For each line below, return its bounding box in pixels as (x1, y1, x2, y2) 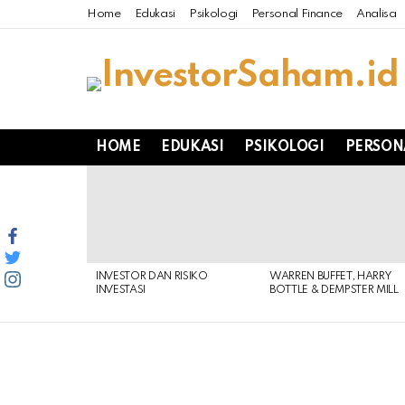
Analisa (356, 8, 397, 20)
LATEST (87, 174, 133, 185)
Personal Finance (250, 8, 344, 20)
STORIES (87, 187, 140, 199)
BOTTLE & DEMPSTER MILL (269, 285, 399, 297)
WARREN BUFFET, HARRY (269, 271, 392, 283)
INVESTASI (96, 285, 146, 297)
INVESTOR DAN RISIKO (96, 271, 208, 283)
